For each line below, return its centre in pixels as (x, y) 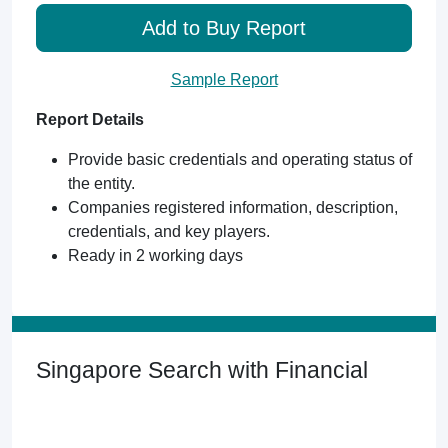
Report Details (90, 119)
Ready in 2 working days (155, 255)
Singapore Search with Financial (202, 370)
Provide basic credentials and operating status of (240, 159)
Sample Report (224, 79)
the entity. (101, 183)
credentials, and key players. (169, 231)
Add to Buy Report (224, 28)
